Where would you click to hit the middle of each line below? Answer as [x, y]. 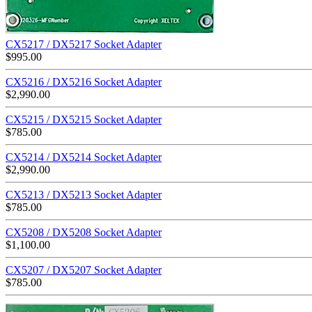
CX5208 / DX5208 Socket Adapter [84, 233]
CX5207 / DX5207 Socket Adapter [84, 270]
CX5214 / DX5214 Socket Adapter [84, 157]
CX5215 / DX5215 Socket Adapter [84, 120]
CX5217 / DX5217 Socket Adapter [84, 45]
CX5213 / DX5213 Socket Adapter [84, 195]
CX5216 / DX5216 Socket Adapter [84, 82]
